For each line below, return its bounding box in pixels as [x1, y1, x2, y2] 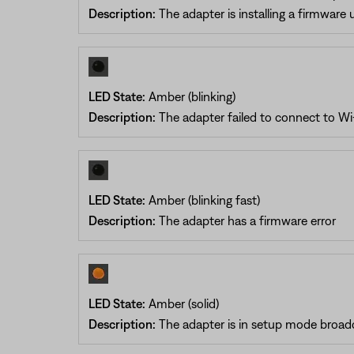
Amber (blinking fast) [145, 192, 260, 207]
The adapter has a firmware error [155, 213, 336, 228]
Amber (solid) [145, 296, 219, 311]
